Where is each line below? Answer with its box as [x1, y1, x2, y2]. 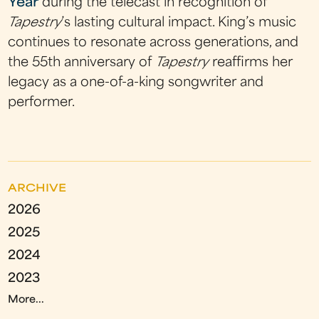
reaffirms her [209, 57, 293, 70]
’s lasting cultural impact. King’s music [61, 17, 297, 30]
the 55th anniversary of [8, 57, 156, 70]
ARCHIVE [8, 183, 67, 194]
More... [8, 294, 45, 305]
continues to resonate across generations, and [8, 37, 299, 50]
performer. [8, 97, 75, 110]
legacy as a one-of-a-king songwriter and [8, 77, 264, 90]
